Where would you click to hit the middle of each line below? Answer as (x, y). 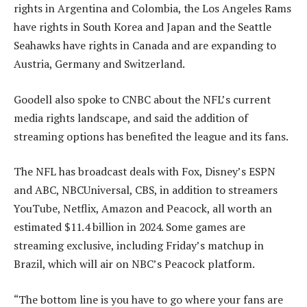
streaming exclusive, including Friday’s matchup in (139, 246)
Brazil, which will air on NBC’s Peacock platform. (134, 264)
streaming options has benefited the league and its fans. (151, 136)
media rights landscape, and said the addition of (131, 118)
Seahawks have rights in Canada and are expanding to (145, 46)
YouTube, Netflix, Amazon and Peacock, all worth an (143, 209)
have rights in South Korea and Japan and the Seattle (143, 27)
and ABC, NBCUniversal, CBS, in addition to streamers (146, 190)
